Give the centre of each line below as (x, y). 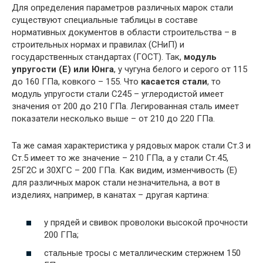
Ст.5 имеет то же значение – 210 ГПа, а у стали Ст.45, (120, 158)
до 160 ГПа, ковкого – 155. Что (76, 82)
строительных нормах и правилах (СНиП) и (98, 45)
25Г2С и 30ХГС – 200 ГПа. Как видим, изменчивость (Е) (124, 171)
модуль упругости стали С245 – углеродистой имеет (118, 94)
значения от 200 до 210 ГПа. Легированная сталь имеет (125, 107)
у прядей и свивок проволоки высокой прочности (146, 222)
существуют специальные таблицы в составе (105, 20)
